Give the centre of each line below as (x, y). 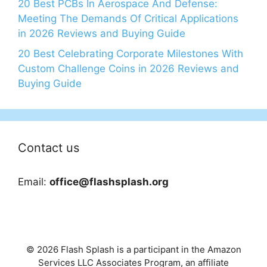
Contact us (49, 148)
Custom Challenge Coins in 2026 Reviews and (128, 68)
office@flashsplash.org (109, 181)
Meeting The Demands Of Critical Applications (128, 19)
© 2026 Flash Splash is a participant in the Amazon (133, 249)
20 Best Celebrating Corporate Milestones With (131, 53)
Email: (34, 181)
